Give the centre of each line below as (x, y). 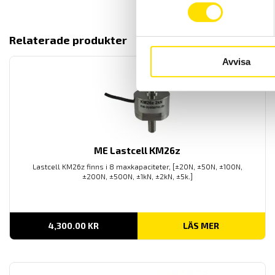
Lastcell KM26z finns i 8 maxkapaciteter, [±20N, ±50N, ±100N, (137, 166)
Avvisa (236, 61)
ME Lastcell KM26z (137, 150)
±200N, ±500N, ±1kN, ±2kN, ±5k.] (137, 176)
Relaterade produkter (68, 40)
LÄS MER (201, 225)
